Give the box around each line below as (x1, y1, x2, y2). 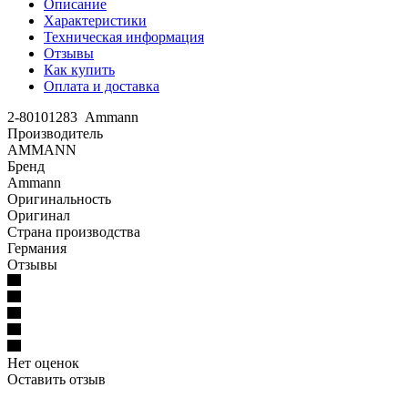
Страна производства (7, 223, 140, 240)
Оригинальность (7, 190, 111, 207)
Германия (7, 240, 66, 256)
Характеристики (44, 12, 147, 28)
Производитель (7, 125, 103, 141)
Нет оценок (7, 354, 79, 371)
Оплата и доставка (44, 77, 159, 94)
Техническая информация (44, 28, 204, 45)
